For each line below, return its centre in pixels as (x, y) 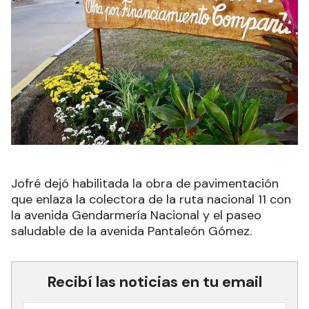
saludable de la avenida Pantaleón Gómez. (131, 231)
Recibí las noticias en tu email (154, 281)
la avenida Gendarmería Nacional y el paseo (136, 215)
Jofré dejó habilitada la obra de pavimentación (145, 183)
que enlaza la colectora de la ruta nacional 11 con (151, 199)
